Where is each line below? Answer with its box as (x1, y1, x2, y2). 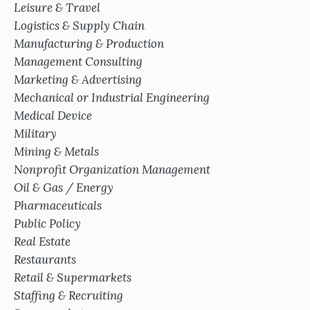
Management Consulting (14, 54, 143, 70)
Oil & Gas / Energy (14, 180, 113, 196)
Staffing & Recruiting (14, 288, 123, 304)
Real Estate (14, 234, 71, 250)
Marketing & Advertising (14, 72, 142, 88)
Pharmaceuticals (14, 198, 102, 214)
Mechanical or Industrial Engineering (14, 90, 210, 106)
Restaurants (14, 252, 76, 268)
